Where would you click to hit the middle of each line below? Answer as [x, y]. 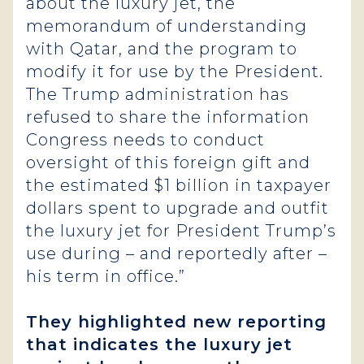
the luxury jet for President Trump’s [181, 231]
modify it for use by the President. [175, 71]
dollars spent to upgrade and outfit [178, 208]
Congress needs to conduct [145, 140]
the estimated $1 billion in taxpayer [179, 185]
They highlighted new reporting [176, 322]
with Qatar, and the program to [162, 49]
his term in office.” [108, 276]
